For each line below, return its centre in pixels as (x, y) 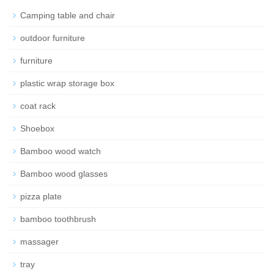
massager (39, 241)
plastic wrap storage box (67, 83)
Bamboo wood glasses (64, 173)
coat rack (38, 106)
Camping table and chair (68, 15)
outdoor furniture (53, 38)
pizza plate (41, 196)
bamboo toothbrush (58, 219)
